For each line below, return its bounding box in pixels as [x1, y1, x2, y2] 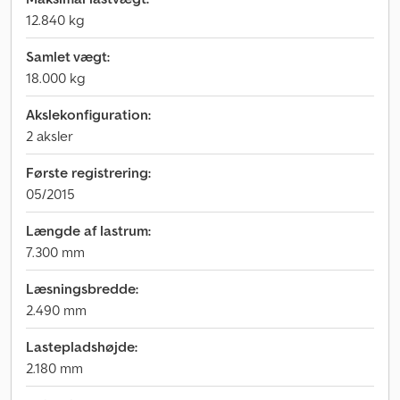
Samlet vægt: [26, 47, 110, 65]
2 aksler [26, 127, 73, 145]
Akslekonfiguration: [26, 105, 151, 123]
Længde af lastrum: [26, 221, 151, 239]
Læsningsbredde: [26, 279, 138, 297]
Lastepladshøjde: [26, 337, 137, 355]
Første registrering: [26, 163, 151, 181]
